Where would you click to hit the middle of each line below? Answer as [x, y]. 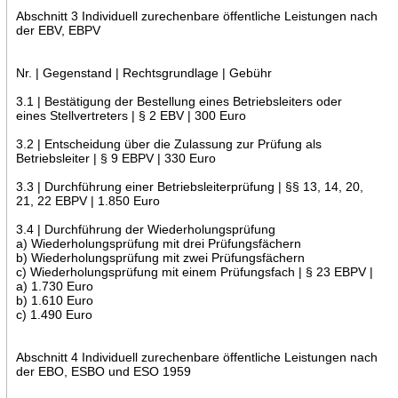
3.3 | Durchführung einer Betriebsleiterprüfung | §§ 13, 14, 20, [189, 186]
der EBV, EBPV [58, 30]
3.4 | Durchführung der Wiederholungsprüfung [145, 229]
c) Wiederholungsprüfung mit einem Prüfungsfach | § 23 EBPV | [194, 271]
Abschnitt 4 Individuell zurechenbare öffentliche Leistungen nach [196, 357]
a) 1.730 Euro [54, 286]
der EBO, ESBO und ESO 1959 [103, 371]
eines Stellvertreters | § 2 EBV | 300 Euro [131, 115]
